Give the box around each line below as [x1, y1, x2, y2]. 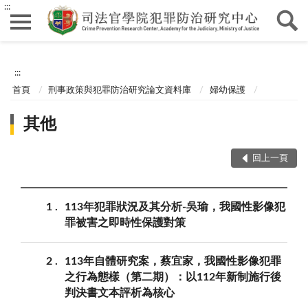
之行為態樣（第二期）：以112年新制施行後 [65, 271, 281, 283]
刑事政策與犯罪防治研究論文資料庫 [48, 85, 192, 95]
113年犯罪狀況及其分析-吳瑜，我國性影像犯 [65, 201, 285, 212]
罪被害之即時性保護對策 [65, 217, 186, 228]
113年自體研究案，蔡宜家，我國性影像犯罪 [65, 255, 281, 267]
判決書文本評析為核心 [65, 287, 175, 298]
